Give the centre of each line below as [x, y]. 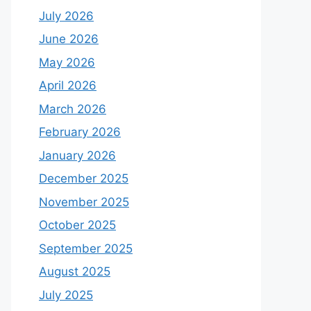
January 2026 [77, 155]
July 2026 [66, 16]
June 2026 [69, 39]
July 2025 [66, 295]
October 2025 [77, 225]
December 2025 [84, 178]
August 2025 [75, 271]
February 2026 [80, 132]
